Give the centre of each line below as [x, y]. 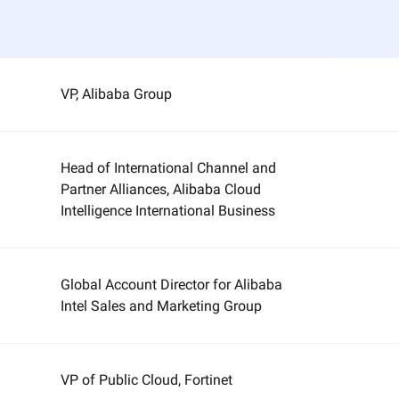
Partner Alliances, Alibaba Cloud [161, 189]
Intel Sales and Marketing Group [162, 306]
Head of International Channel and [169, 168]
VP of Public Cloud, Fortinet [147, 380]
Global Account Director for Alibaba [172, 285]
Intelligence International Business [168, 211]
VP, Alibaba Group [117, 94]
